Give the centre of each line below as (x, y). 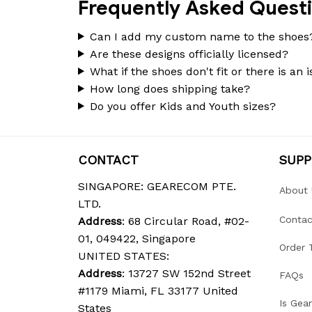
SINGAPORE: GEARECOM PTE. (157, 186)
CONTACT (108, 159)
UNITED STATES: (124, 256)
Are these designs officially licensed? (189, 54)
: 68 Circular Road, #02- (186, 221)
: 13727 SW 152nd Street (186, 273)
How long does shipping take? (170, 88)
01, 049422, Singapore (137, 238)
